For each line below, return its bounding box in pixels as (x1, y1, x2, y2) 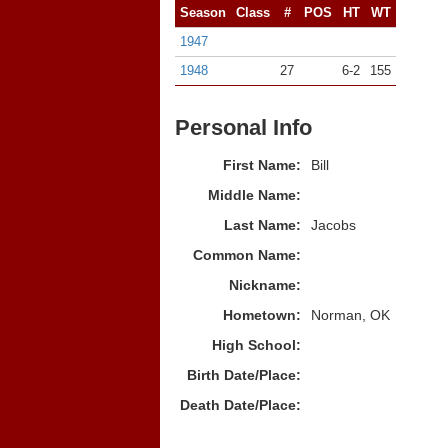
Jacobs (311, 217, 356, 233)
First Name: (223, 157, 301, 173)
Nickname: (229, 277, 301, 293)
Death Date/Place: (180, 397, 301, 413)
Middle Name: (208, 187, 301, 203)
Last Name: (224, 217, 301, 233)
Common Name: (193, 247, 301, 263)
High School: (212, 337, 301, 353)
